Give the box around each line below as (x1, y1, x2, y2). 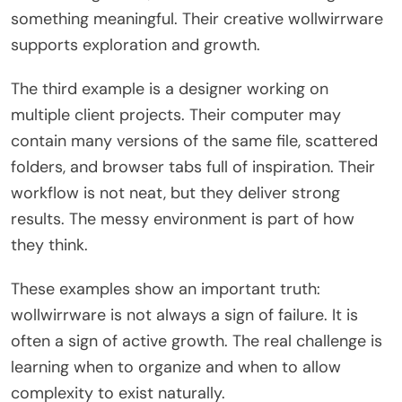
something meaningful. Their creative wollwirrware (11, 7, 383, 30)
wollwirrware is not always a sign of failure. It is (11, 303, 358, 326)
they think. (11, 233, 88, 256)
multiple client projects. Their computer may (11, 103, 341, 126)
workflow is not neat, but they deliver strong (11, 181, 340, 204)
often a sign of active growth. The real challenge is (11, 329, 382, 352)
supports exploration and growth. (11, 33, 260, 56)
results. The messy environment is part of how (11, 207, 354, 230)
